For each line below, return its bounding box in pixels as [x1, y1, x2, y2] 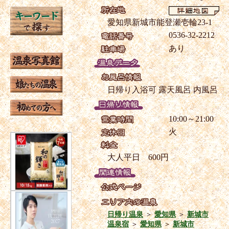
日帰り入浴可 [107, 85, 156, 95]
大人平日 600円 [107, 153, 169, 162]
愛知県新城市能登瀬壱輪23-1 [107, 18, 212, 27]
